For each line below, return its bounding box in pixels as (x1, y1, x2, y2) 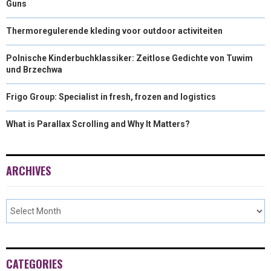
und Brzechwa (6, 64, 62, 74)
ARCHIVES (6, 162, 51, 178)
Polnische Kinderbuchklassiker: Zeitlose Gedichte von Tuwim (6, 53, 253, 63)
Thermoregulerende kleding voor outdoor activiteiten (6, 25, 223, 36)
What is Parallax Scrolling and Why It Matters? (6, 119, 190, 129)
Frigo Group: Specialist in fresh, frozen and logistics (6, 91, 216, 102)
